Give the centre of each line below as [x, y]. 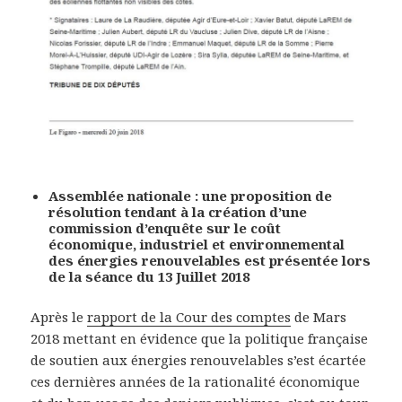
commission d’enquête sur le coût [165, 228]
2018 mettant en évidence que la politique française [200, 339]
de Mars [319, 317]
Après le [59, 317]
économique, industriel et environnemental [197, 245]
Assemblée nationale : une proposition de [191, 196]
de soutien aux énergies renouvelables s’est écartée [199, 360]
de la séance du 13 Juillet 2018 [149, 277]
